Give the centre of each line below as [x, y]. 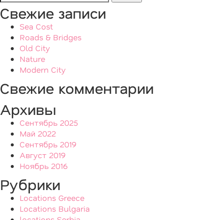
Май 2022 [38, 133]
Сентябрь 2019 [48, 144]
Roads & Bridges [51, 37]
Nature [32, 59]
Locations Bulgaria [55, 208]
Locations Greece [52, 198]
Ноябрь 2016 [44, 166]
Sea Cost [36, 26]
